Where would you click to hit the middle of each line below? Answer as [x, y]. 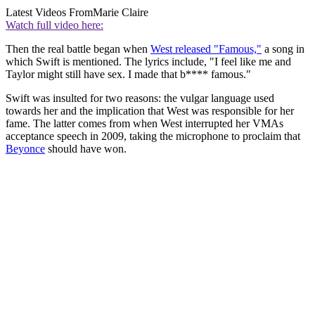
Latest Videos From [49, 13]
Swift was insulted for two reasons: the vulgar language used [140, 98]
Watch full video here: [54, 25]
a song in [283, 49]
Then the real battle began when [78, 49]
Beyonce [25, 149]
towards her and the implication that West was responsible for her [150, 111]
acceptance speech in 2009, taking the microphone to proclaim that [153, 136]
